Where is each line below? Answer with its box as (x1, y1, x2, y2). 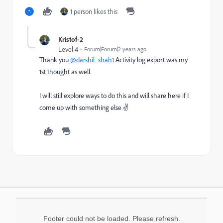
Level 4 (58, 45, 78, 54)
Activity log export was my (114, 55, 188, 64)
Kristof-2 (58, 35, 83, 43)
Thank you (39, 55, 70, 64)
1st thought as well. (39, 67, 91, 76)
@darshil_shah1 (70, 55, 114, 64)
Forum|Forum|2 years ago (84, 45, 146, 53)
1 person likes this (70, 7, 117, 16)
